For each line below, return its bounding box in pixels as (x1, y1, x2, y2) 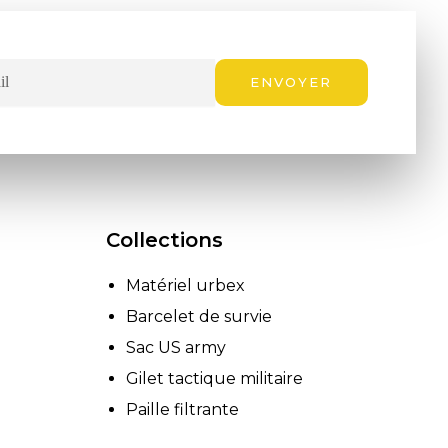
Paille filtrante (126, 399, 239, 419)
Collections (106, 227, 223, 252)
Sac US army (126, 337, 226, 357)
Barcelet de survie (126, 306, 272, 326)
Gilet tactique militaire (126, 368, 303, 388)
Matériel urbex (126, 275, 245, 295)
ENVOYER (250, 73, 333, 90)
